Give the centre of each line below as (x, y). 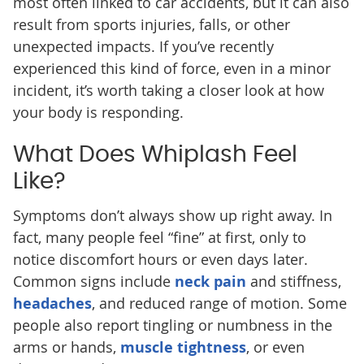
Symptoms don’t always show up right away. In (172, 216)
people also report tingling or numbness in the (172, 325)
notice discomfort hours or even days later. (160, 260)
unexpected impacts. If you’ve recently (143, 47)
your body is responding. (98, 113)
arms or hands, (66, 347)
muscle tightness (183, 348)
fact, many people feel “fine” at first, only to (159, 238)
